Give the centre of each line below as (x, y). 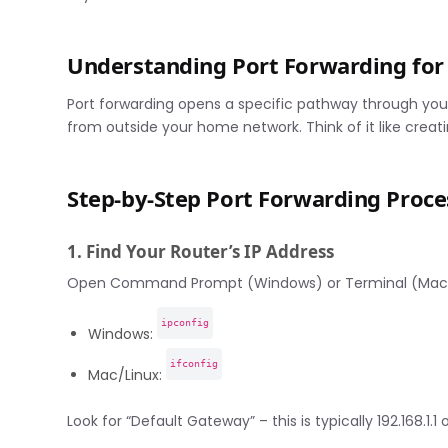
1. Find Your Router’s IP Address (201, 252)
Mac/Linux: (127, 375)
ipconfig (185, 322)
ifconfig (194, 363)
